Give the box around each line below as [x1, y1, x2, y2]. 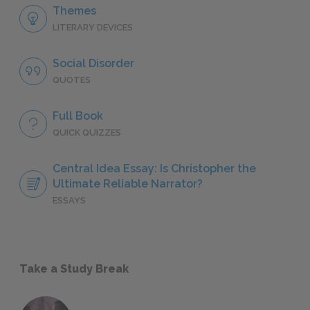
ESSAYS [53, 195, 86, 206]
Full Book [53, 109, 103, 123]
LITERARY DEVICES [53, 22, 133, 33]
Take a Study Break [19, 262, 129, 276]
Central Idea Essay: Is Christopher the [53, 162, 256, 176]
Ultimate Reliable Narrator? [53, 177, 203, 191]
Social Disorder [53, 57, 134, 71]
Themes [53, 4, 96, 18]
